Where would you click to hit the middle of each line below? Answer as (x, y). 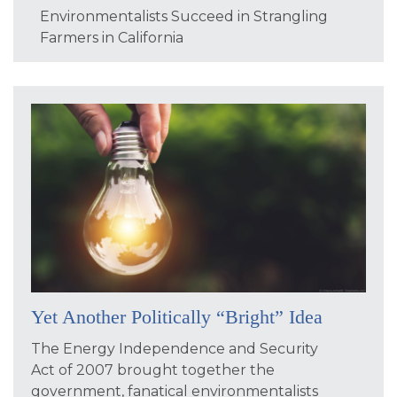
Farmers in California (112, 38)
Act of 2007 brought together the (153, 370)
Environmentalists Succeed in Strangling (184, 17)
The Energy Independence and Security (175, 348)
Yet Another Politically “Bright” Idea (177, 316)
